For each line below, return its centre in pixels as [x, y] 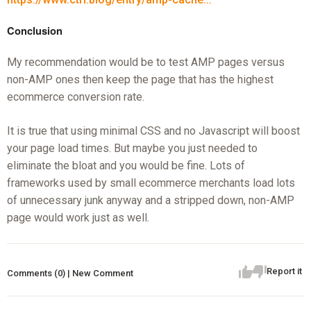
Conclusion [34, 31]
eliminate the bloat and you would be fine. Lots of [126, 166]
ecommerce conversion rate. [75, 97]
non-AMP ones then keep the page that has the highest [140, 80]
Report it [285, 271]
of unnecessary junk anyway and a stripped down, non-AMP [150, 201]
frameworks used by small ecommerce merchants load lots [151, 183]
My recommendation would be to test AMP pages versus [145, 62]
